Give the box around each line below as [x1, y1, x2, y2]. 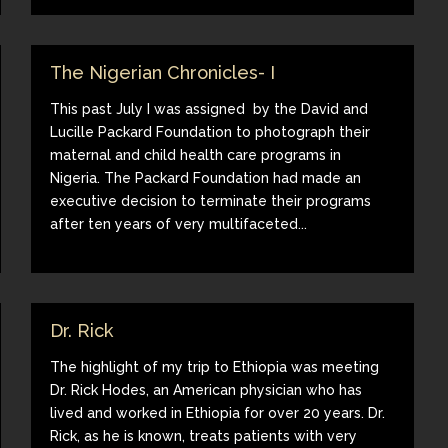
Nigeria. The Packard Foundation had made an [50, 169, 362, 186]
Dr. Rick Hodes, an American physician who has [50, 381, 363, 398]
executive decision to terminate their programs [50, 192, 372, 209]
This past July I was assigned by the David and [50, 100, 369, 117]
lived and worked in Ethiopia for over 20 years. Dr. [50, 404, 386, 421]
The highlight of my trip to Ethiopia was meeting [50, 358, 380, 375]
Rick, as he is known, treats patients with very [50, 427, 358, 444]
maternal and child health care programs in [50, 146, 342, 163]
